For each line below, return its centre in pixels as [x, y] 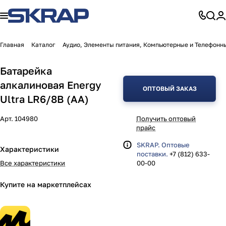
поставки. [152, 154]
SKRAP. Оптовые [163, 145]
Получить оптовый [166, 119]
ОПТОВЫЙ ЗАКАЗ [169, 89]
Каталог [43, 45]
